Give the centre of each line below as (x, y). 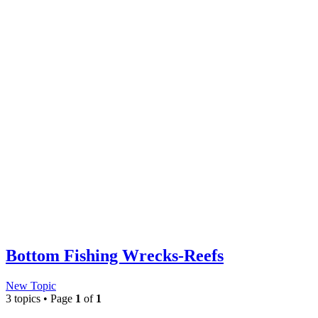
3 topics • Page (40, 298)
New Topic (31, 285)
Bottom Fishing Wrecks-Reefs (115, 255)
